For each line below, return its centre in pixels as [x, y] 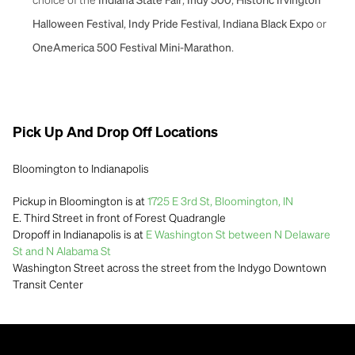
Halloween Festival [78, 24]
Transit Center [48, 283]
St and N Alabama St [62, 250]
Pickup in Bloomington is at [80, 200]
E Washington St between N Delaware [238, 233]
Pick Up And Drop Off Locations [115, 133]
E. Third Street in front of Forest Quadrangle [119, 217]
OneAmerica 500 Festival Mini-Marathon [132, 48]
